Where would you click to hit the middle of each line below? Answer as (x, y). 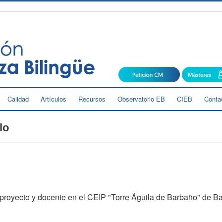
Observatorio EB (141, 99)
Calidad (18, 99)
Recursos (92, 99)
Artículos (54, 99)
